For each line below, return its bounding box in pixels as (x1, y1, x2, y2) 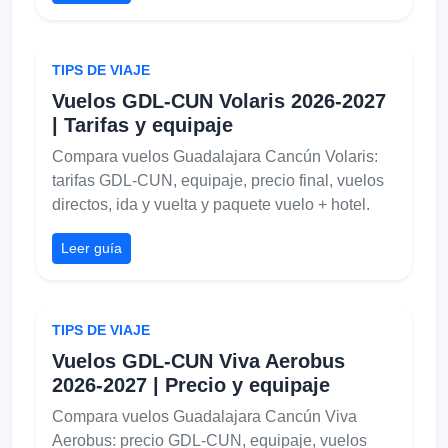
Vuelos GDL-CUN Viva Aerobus (52, 349, 345, 372)
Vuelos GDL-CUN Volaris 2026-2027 (52, 89, 386, 112)
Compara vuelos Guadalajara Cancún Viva (52, 407, 357, 425)
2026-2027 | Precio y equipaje (52, 373, 330, 396)
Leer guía (61, 239, 122, 256)
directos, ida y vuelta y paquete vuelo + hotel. (52, 195, 370, 213)
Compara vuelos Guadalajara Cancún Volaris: (52, 147, 378, 165)
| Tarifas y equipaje (52, 113, 233, 136)
